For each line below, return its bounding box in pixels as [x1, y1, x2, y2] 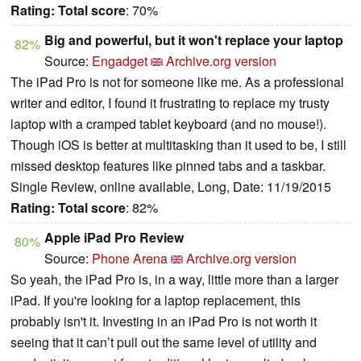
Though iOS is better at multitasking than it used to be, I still [10, 135, 346, 154]
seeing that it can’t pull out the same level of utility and [10, 332, 317, 351]
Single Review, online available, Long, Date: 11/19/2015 [10, 176, 331, 196]
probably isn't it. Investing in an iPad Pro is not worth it [10, 311, 317, 330]
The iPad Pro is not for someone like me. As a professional [10, 72, 344, 91]
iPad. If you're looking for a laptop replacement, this [10, 290, 301, 309]
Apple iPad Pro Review [44, 227, 184, 247]
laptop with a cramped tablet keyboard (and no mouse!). [10, 114, 326, 133]
